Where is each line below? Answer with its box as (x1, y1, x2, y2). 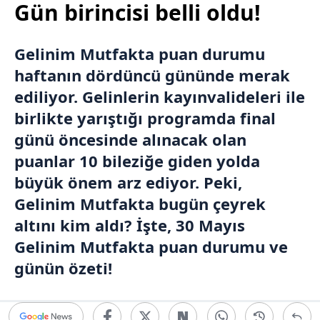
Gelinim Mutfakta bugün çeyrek (14, 193, 266, 214)
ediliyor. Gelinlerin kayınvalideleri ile (14, 86, 305, 107)
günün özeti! (14, 257, 112, 279)
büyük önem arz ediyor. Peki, (14, 171, 242, 193)
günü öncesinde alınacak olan (14, 129, 246, 150)
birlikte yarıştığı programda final (14, 107, 276, 129)
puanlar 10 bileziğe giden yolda (14, 150, 260, 171)
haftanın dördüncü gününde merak (14, 64, 290, 86)
